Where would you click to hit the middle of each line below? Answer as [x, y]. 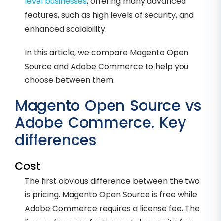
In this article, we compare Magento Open [107, 53]
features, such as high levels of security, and [109, 15]
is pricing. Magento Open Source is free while [111, 195]
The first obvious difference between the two [112, 181]
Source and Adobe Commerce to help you [107, 67]
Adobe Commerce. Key [100, 123]
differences [55, 140]
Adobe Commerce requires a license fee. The [112, 209]
